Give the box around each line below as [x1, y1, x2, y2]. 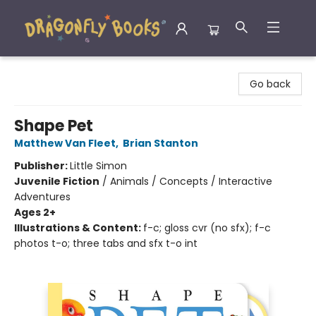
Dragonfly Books [11, 61, 90, 75]
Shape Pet [14, 115, 93, 137]
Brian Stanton [123, 136, 198, 150]
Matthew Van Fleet [14, 136, 116, 150]
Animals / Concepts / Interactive [110, 174, 272, 188]
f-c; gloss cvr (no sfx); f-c [143, 221, 271, 235]
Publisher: [14, 159, 70, 173]
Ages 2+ [14, 205, 56, 219]
